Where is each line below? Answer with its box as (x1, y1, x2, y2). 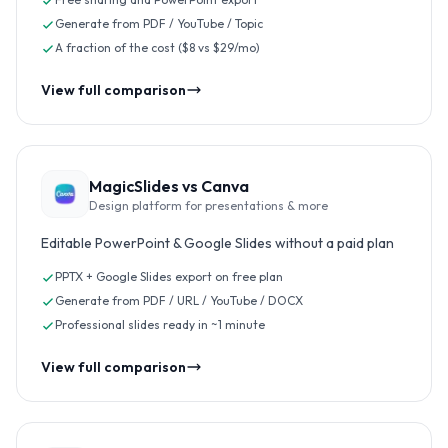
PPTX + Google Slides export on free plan (55, 269, 283, 284)
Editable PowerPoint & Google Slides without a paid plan (41, 234, 394, 252)
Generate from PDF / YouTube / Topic (55, 16, 263, 31)
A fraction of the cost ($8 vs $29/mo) (55, 40, 260, 55)
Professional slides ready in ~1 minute (55, 317, 265, 332)
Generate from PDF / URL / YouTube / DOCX (55, 293, 303, 308)
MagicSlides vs (89, 176, 201, 196)
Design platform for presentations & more (89, 198, 328, 213)
